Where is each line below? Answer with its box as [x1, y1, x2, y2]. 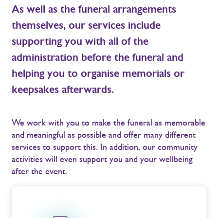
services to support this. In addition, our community [12, 141, 198, 152]
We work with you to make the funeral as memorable [12, 117, 205, 128]
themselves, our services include [12, 18, 161, 32]
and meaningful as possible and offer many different [12, 129, 196, 140]
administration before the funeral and [12, 50, 183, 64]
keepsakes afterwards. [12, 82, 114, 96]
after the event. [12, 165, 67, 177]
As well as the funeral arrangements [12, 2, 176, 16]
